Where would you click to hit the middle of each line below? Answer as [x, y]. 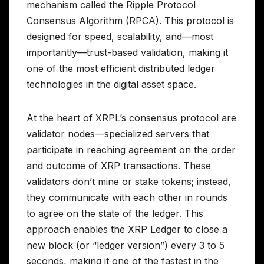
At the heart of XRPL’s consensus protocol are [131, 118]
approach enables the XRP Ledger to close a [127, 230]
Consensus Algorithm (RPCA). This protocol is [130, 21]
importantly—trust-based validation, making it [127, 53]
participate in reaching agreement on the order [131, 150]
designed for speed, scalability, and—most [120, 37]
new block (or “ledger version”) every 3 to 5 [126, 245]
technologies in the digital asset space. [111, 85]
